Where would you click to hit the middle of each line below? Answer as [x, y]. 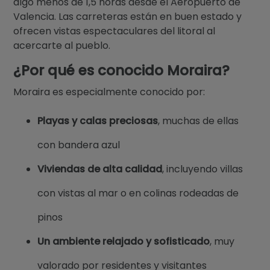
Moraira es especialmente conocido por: [109, 92]
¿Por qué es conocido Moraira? [122, 70]
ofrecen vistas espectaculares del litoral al [115, 31]
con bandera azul [79, 145]
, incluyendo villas [203, 169]
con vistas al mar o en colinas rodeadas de [138, 193]
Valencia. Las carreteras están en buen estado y [128, 16]
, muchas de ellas [199, 121]
